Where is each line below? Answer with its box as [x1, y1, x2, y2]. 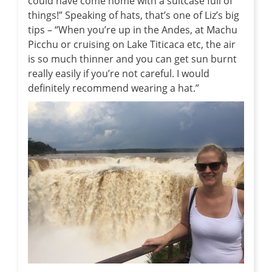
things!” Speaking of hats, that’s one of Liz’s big [28, 8, 239, 22]
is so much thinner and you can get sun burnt [28, 52, 237, 66]
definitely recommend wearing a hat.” [28, 81, 199, 95]
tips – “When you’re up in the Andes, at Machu [28, 23, 237, 37]
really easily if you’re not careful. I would [28, 67, 209, 81]
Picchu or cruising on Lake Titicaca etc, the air [28, 38, 236, 52]
